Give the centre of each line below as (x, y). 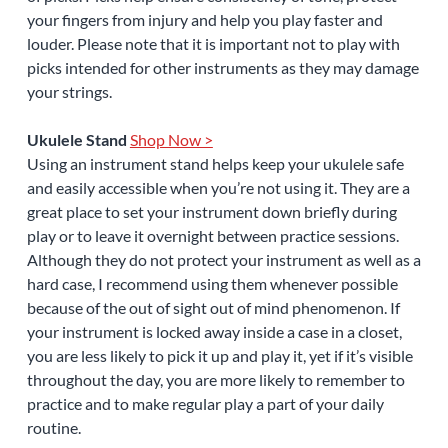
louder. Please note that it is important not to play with (213, 44)
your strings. (69, 92)
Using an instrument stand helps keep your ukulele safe (215, 164)
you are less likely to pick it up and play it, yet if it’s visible (219, 356)
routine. (53, 428)
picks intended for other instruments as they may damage (222, 68)
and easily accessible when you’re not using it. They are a (218, 188)
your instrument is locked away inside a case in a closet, (214, 332)
